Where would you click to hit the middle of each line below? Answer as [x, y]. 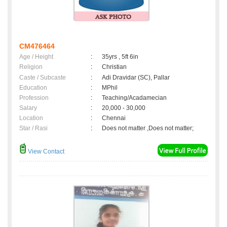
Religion [31, 67]
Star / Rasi [33, 128]
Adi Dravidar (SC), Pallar [136, 78]
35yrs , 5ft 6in [120, 57]
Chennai [115, 118]
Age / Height [36, 57]
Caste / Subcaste [43, 78]
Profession [34, 98]
